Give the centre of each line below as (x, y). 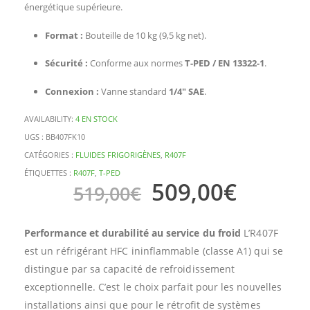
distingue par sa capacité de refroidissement (130, 268)
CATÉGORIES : (50, 154)
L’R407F (259, 232)
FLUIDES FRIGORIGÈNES (118, 154)
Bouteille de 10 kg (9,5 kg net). (144, 35)
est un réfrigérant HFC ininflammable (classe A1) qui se (154, 250)
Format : (64, 35)
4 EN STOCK (97, 119)
